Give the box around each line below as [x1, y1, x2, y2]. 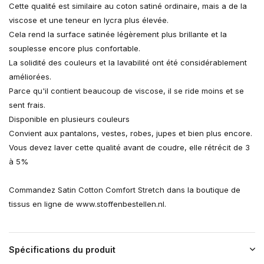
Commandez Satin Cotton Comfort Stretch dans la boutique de [9, 185, 240, 195]
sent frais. [9, 100, 45, 110]
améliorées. [9, 72, 51, 82]
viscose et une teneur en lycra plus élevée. [9, 15, 169, 25]
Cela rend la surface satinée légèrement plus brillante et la [9, 29, 227, 39]
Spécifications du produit [9, 245, 115, 255]
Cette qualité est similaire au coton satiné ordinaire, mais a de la [9, 1, 247, 11]
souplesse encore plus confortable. [9, 44, 140, 54]
